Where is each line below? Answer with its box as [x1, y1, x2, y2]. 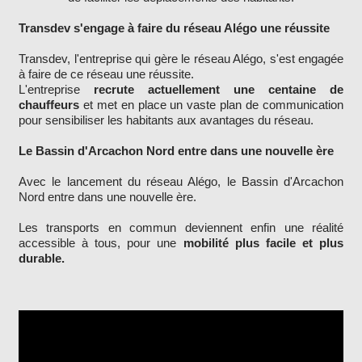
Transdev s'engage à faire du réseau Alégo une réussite [19, 21, 330, 36]
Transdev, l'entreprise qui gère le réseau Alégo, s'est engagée [19, 52, 343, 66]
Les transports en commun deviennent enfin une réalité [19, 221, 343, 235]
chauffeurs [19, 98, 79, 112]
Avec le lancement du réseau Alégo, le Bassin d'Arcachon [19, 175, 343, 189]
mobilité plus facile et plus [183, 236, 344, 250]
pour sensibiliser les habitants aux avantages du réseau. [19, 113, 314, 128]
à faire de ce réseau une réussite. [19, 67, 194, 82]
